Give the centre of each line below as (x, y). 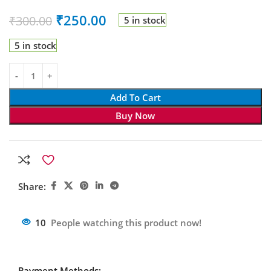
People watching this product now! (126, 223)
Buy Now (135, 116)
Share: (32, 186)
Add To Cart (135, 98)
